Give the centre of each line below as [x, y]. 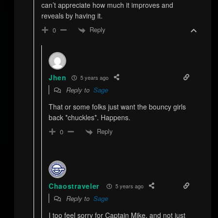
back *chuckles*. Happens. [89, 118]
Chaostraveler [74, 186]
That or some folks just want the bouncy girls [117, 107]
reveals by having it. [72, 16]
